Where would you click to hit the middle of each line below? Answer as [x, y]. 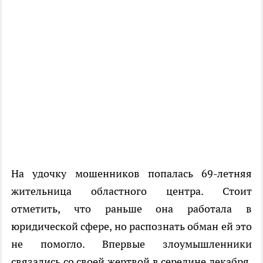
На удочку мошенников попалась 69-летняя [131, 174]
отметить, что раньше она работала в [131, 209]
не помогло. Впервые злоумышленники [131, 244]
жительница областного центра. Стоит [131, 191]
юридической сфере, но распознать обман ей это [131, 227]
